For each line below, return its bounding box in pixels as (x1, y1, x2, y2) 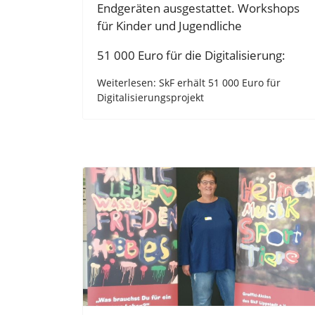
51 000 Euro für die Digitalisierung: (97, 46, 285, 63)
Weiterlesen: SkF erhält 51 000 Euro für (97, 76, 281, 90)
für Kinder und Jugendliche (97, 17, 242, 34)
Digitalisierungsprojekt (97, 91, 204, 105)
